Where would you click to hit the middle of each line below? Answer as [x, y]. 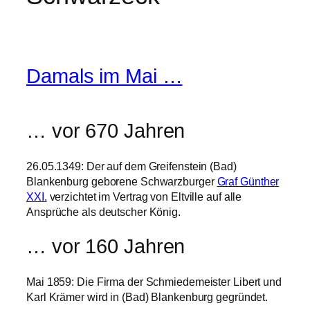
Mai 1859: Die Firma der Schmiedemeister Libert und [154, 281]
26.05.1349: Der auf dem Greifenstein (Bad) [131, 166]
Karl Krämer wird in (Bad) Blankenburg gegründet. [147, 297]
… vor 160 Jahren [106, 247]
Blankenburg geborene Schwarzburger [122, 181]
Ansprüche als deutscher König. [103, 211]
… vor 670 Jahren [106, 130]
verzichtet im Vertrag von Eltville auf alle [144, 196]
